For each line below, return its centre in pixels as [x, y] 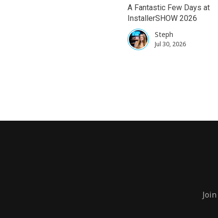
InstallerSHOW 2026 [162, 18]
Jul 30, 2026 [170, 44]
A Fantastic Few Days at [169, 7]
